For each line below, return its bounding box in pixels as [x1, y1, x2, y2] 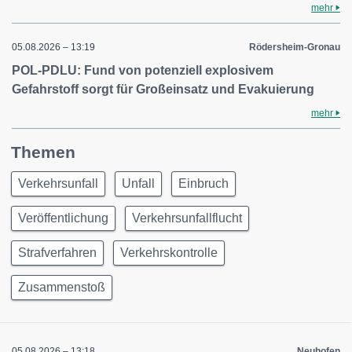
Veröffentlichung [18, 211, 108, 225]
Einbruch [178, 177, 229, 190]
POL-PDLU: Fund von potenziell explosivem [12, 64, 273, 77]
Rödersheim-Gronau [249, 42, 340, 53]
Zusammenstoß [18, 280, 105, 294]
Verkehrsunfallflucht [132, 211, 242, 225]
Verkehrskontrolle [120, 246, 218, 259]
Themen [11, 143, 75, 161]
